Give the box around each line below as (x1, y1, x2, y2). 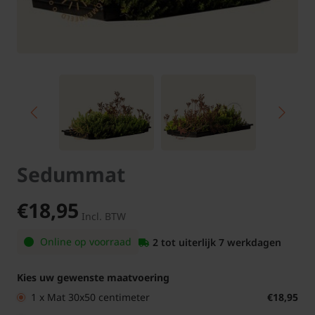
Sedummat (17, 161, 125, 188)
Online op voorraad (37, 235, 131, 249)
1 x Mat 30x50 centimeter (31, 290, 150, 304)
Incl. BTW (82, 210, 126, 224)
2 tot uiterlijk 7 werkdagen (153, 235, 281, 249)
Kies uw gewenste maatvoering (17, 271, 169, 285)
